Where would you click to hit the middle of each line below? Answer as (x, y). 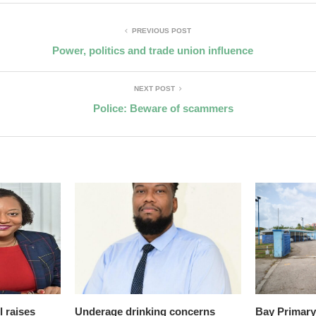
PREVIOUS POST (162, 30)
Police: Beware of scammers (163, 108)
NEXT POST (154, 88)
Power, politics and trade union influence (153, 50)
